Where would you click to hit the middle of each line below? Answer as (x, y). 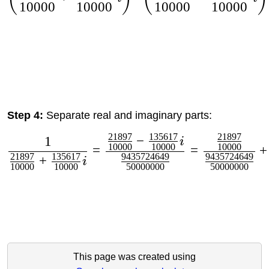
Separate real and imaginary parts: (129, 115)
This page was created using (134, 256)
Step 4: (26, 115)
